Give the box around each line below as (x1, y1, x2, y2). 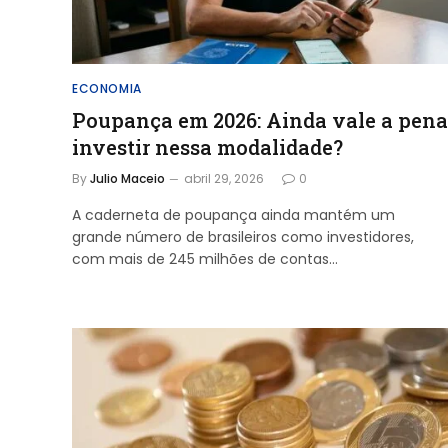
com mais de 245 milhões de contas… (72, 249, 338, 269)
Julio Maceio (90, 170, 165, 187)
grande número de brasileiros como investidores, (72, 227, 414, 247)
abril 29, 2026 (184, 170, 264, 187)
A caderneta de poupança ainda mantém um (72, 205, 395, 225)
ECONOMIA (72, 80, 142, 97)
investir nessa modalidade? (72, 134, 343, 160)
